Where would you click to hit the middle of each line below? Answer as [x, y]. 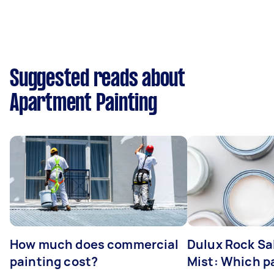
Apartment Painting [83, 104]
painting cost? [54, 261]
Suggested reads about [98, 80]
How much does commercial [94, 244]
